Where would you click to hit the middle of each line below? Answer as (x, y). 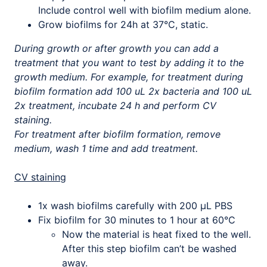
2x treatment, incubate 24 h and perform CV (115, 105)
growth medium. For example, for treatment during (129, 77)
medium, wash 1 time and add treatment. (106, 148)
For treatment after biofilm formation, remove (117, 134)
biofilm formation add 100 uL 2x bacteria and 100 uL (133, 91)
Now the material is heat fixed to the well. (156, 234)
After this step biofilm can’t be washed (149, 249)
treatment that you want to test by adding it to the (129, 63)
